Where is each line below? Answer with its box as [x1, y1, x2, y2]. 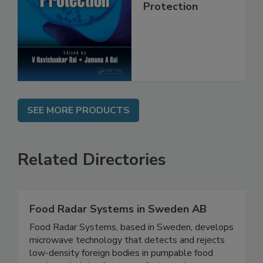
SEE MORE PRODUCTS [27, 128, 130, 141]
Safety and [143, 10, 198, 25]
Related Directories [18, 173, 166, 195]
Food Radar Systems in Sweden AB [29, 226, 207, 241]
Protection [143, 24, 198, 39]
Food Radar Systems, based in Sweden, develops [29, 245, 234, 258]
